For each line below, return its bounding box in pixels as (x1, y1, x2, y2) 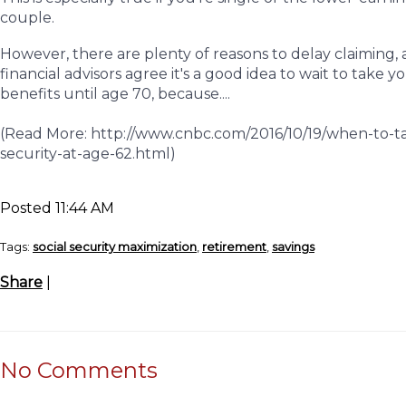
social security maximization (33, 239, 197, 254)
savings (272, 239, 314, 254)
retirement (202, 239, 266, 254)
